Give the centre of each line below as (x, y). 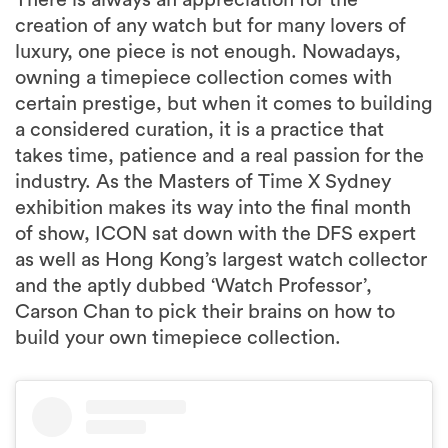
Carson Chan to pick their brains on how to (205, 312)
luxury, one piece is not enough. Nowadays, (208, 52)
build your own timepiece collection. (178, 338)
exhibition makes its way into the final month (213, 208)
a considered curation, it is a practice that (199, 130)
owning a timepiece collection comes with (203, 78)
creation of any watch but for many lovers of (210, 26)
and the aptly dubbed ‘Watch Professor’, (193, 286)
